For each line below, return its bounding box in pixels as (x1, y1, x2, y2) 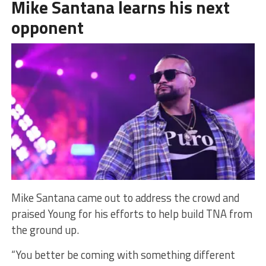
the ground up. (11, 221, 79, 238)
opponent (11, 14, 84, 40)
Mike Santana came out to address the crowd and (11, 189, 239, 206)
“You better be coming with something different (11, 246, 235, 263)
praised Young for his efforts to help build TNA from (11, 205, 252, 222)
